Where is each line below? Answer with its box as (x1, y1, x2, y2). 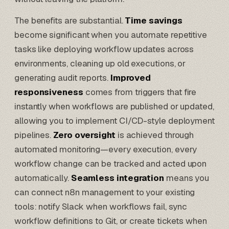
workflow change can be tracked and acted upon (14, 158, 207, 170)
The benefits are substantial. (14, 15, 125, 27)
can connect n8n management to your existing (14, 187, 195, 198)
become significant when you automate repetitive (14, 29, 208, 41)
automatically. (14, 172, 71, 184)
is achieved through (115, 129, 194, 141)
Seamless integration (71, 172, 165, 184)
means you (164, 172, 210, 184)
